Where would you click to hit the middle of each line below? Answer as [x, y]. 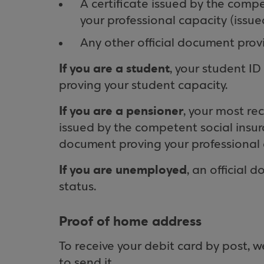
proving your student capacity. [143, 86]
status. [77, 187]
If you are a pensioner [121, 111]
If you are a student [114, 69]
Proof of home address [130, 222]
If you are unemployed [123, 170]
